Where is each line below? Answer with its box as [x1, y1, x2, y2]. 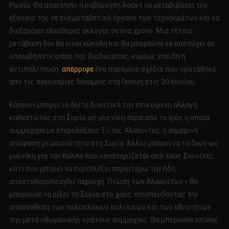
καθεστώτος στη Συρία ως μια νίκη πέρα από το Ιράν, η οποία [9, 113, 210, 122]
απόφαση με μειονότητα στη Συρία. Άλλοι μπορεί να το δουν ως [9, 139, 218, 148]
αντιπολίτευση [9, 65, 62, 74]
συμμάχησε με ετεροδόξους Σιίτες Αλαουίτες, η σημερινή [9, 126, 198, 135]
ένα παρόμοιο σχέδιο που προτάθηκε [93, 65, 216, 74]
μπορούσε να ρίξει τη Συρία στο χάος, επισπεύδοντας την [9, 190, 199, 199]
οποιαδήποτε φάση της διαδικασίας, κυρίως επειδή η [9, 52, 186, 61]
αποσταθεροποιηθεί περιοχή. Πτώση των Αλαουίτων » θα [9, 177, 198, 186]
